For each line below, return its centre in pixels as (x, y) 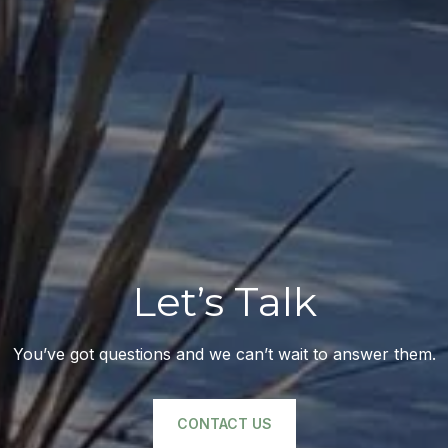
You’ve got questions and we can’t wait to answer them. (224, 353)
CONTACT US (224, 423)
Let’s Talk (224, 301)
